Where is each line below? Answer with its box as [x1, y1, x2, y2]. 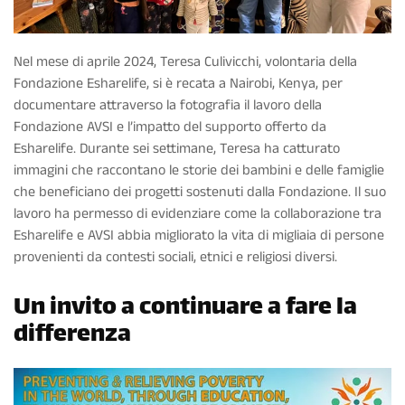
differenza [14, 315, 131, 358]
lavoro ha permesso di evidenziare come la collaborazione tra [14, 203, 381, 225]
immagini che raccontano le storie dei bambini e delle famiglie [14, 160, 384, 182]
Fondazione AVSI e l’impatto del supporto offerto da [14, 117, 326, 138]
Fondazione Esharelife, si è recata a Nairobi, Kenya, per [14, 73, 343, 95]
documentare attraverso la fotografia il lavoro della [14, 95, 322, 117]
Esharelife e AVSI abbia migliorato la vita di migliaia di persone [14, 225, 384, 247]
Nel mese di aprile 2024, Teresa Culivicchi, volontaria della [14, 52, 357, 73]
